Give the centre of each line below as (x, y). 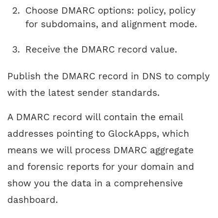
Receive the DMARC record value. (101, 50)
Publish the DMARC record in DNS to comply (109, 76)
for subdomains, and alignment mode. (111, 24)
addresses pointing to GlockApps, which (98, 134)
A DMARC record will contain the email (95, 117)
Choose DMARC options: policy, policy (110, 11)
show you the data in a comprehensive (95, 183)
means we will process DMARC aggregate (100, 150)
